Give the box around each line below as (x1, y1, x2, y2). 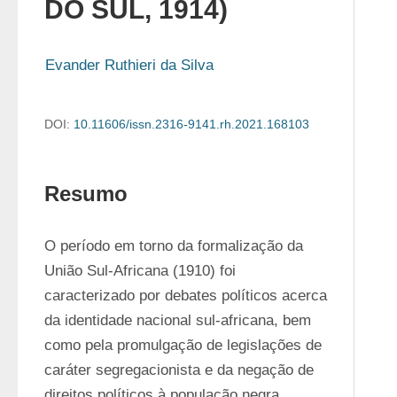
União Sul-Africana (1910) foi (44, 262, 236, 279)
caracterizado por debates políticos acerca (44, 287, 327, 304)
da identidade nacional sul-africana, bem (44, 312, 311, 329)
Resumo (44, 182, 128, 206)
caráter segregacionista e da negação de (44, 362, 314, 378)
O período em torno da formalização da (44, 237, 303, 254)
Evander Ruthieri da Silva (45, 57, 214, 74)
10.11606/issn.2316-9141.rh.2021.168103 (74, 117, 309, 131)
